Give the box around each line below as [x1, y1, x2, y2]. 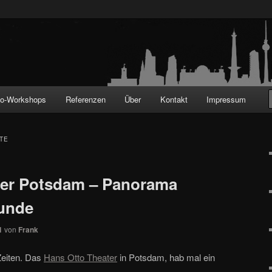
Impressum [206, 93, 246, 105]
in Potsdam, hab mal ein [117, 250, 215, 263]
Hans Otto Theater [44, 250, 117, 263]
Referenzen [65, 93, 106, 105]
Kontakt [160, 93, 188, 105]
